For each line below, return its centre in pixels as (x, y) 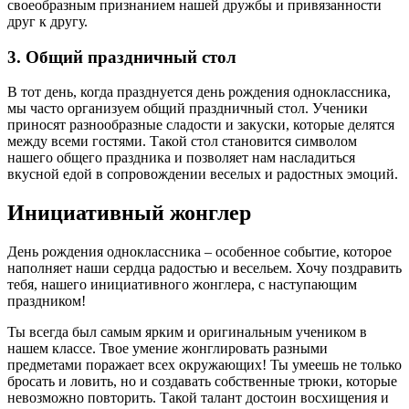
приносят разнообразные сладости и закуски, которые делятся (201, 125)
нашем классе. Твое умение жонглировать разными (168, 349)
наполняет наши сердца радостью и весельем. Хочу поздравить (204, 268)
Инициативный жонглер (129, 213)
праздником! (47, 301)
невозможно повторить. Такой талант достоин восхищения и (198, 398)
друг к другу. (47, 21)
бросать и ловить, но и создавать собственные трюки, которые (202, 382)
